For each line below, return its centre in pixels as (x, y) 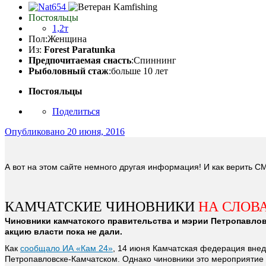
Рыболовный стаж (69, 71)
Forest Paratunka (80, 50)
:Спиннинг (154, 61)
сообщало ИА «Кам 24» (66, 248)
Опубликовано (36, 132)
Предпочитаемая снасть (80, 61)
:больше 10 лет (138, 71)
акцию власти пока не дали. (64, 232)
